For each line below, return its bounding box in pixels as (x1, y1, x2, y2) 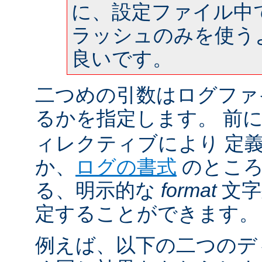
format (161, 178, 216, 201)
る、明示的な (35, 178, 161, 201)
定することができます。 (35, 202, 259, 225)
